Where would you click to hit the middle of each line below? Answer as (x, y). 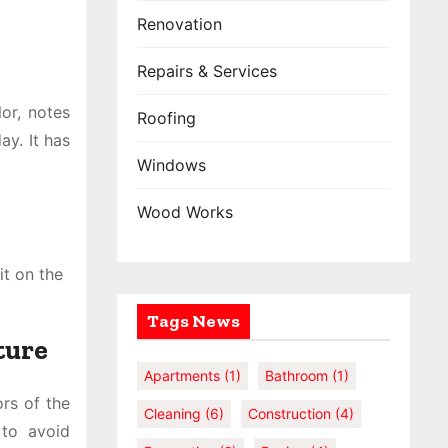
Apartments (182, 375)
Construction (289, 413)
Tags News (193, 321)
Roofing (166, 118)
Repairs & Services (207, 71)
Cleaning (172, 413)
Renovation (179, 24)
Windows (171, 165)
